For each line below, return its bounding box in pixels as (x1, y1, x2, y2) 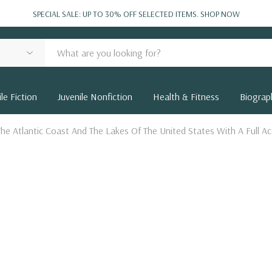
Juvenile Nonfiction (58, 90, 132, 103)
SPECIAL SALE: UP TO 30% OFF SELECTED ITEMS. (32, 8, 200, 19)
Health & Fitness (153, 90, 219, 103)
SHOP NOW (200, 8, 240, 19)
